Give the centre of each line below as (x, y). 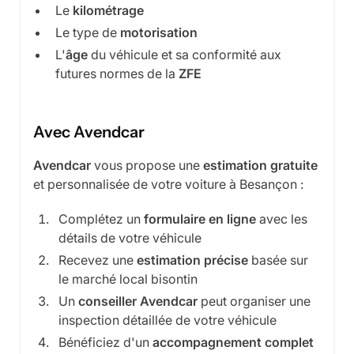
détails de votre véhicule (130, 238)
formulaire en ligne (200, 219)
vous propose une (147, 166)
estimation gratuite (260, 166)
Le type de (88, 33)
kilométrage (108, 11)
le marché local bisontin (128, 279)
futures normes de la (117, 74)
